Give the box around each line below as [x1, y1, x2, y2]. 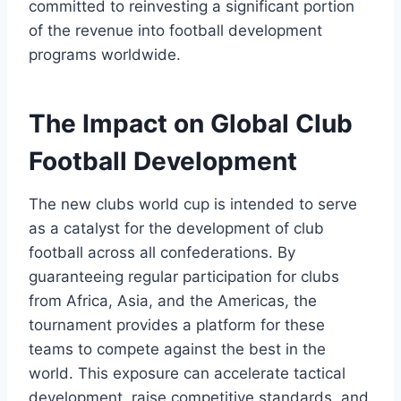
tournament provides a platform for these [29, 315, 325, 334]
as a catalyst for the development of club [29, 218, 324, 237]
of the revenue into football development [29, 21, 322, 39]
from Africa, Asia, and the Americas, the [29, 291, 317, 310]
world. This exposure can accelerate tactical [29, 363, 346, 382]
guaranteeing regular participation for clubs [29, 267, 339, 286]
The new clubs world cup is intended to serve [29, 194, 357, 213]
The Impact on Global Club [29, 107, 353, 139]
